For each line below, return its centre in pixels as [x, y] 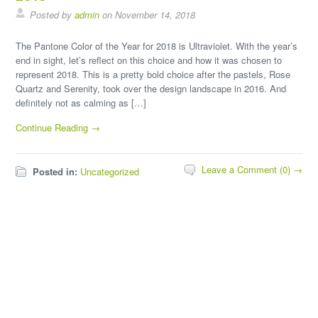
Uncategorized [110, 171]
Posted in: [55, 171]
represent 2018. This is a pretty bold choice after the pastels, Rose [153, 74]
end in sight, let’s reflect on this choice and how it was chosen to [149, 60]
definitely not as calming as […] [81, 103]
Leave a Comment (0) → [252, 169]
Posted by [53, 15]
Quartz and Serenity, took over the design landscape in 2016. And [151, 88]
